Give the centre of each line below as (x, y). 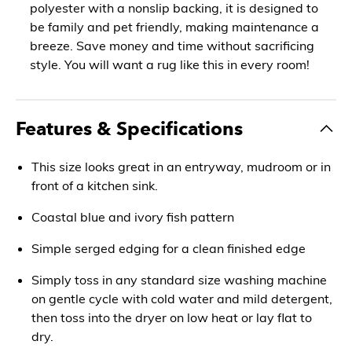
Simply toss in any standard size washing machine (179, 279)
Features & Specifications (129, 128)
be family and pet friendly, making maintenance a (174, 26)
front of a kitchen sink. (95, 185)
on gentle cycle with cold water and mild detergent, (182, 298)
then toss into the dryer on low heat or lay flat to (172, 317)
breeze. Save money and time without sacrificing (172, 45)
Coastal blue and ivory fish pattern (133, 216)
